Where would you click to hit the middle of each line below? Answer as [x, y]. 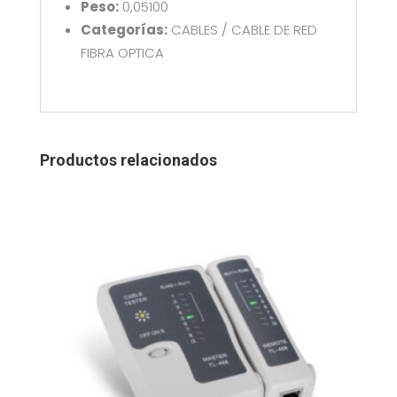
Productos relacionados [128, 160]
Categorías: [124, 29]
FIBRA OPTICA [122, 52]
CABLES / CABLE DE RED [242, 29]
